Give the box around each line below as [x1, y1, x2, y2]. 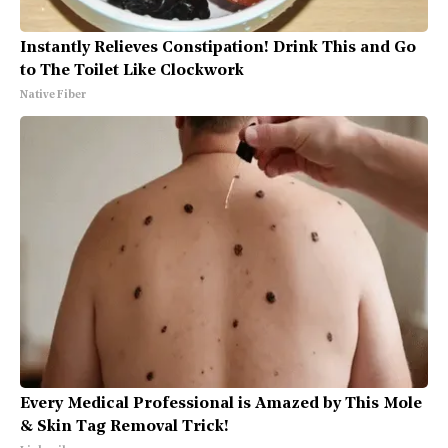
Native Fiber [20, 90, 86, 101]
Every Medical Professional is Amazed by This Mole [20, 396, 422, 412]
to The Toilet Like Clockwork [20, 63, 244, 79]
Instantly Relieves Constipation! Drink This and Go [20, 40, 416, 56]
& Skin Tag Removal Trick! [20, 419, 229, 435]
